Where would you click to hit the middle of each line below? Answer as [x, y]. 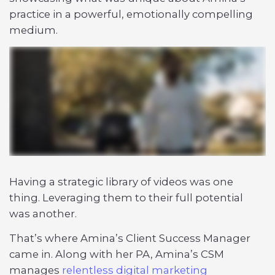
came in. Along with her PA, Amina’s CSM [117, 254]
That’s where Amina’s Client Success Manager [130, 238]
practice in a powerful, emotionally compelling [131, 14]
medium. [33, 30]
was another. [43, 214]
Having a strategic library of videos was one [121, 182]
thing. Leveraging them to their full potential [126, 198]
